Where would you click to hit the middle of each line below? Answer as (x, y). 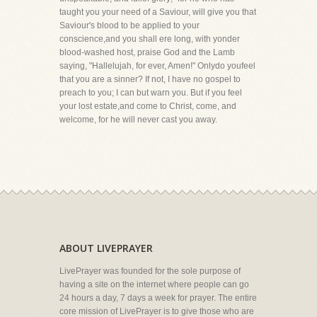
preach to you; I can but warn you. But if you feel (151, 93)
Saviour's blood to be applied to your (129, 25)
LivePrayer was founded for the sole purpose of (150, 271)
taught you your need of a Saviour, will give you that (158, 12)
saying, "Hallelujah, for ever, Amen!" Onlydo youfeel (157, 66)
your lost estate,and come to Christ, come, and (148, 106)
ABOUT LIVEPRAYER (106, 248)
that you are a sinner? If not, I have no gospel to (150, 79)
